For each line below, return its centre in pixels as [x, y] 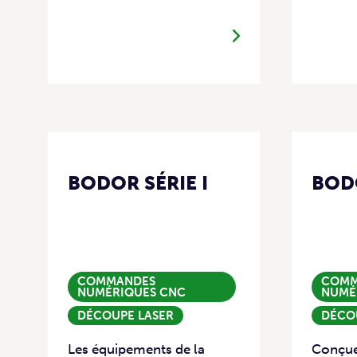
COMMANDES [116, 281]
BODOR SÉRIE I [138, 182]
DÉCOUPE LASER [126, 315]
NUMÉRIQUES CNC [131, 292]
